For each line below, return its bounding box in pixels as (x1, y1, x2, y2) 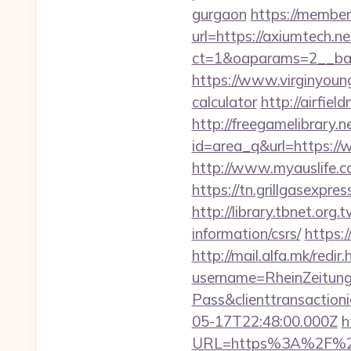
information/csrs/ (191, 224, 301, 243)
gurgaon (191, 5, 247, 24)
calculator (191, 92, 257, 111)
